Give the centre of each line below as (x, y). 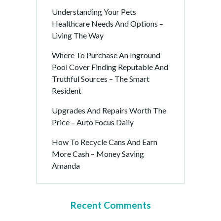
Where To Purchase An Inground (106, 55)
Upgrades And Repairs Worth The (109, 110)
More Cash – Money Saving (98, 154)
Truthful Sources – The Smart (101, 79)
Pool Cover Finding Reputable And (110, 67)
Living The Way (78, 35)
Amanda (66, 166)
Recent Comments (110, 205)
